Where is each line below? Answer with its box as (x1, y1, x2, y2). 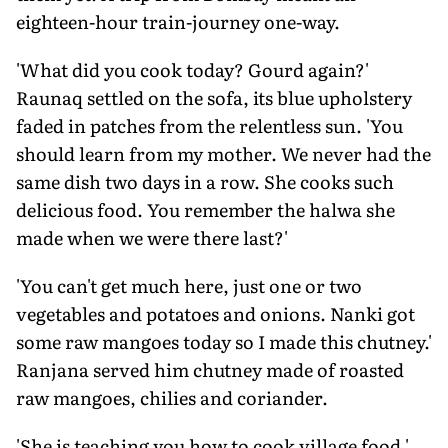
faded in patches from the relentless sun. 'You (16, 111, 403, 139)
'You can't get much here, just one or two (16, 271, 362, 299)
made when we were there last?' (16, 223, 288, 251)
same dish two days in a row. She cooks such (16, 167, 394, 195)
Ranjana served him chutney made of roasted (16, 355, 404, 383)
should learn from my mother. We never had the (16, 139, 431, 167)
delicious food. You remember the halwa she (16, 195, 395, 223)
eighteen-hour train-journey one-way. (16, 7, 340, 35)
